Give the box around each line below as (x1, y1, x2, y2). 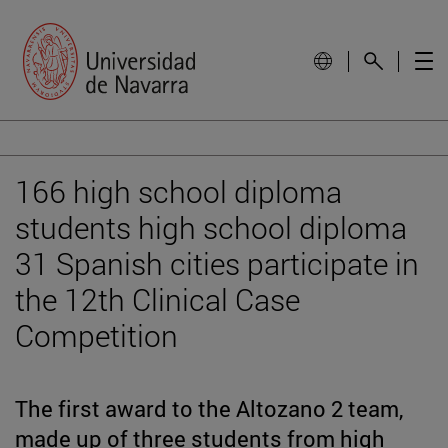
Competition (15, 315, 178, 355)
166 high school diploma (15, 171, 342, 211)
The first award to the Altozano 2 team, (15, 393, 403, 423)
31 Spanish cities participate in (15, 243, 419, 283)
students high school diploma (15, 207, 407, 247)
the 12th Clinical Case (15, 279, 300, 319)
